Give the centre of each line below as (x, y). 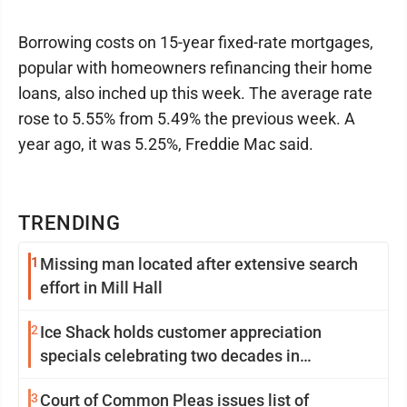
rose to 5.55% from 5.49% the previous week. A (187, 119)
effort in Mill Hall (101, 288)
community (81, 379)
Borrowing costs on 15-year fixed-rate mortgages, (196, 42)
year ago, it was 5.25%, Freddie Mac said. (166, 144)
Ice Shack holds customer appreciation (181, 332)
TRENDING (70, 223)
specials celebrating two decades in (170, 356)
